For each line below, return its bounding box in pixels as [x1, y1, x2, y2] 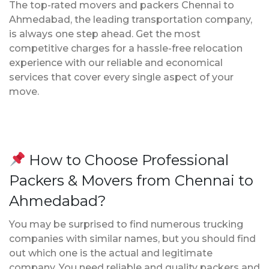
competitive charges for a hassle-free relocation [9, 42, 243, 54]
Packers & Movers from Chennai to [9, 171, 253, 189]
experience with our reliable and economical [9, 56, 223, 68]
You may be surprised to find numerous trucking [9, 218, 243, 230]
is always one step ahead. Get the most [9, 28, 201, 40]
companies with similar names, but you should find [9, 232, 256, 244]
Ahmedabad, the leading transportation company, [9, 13, 252, 25]
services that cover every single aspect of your [9, 71, 234, 83]
